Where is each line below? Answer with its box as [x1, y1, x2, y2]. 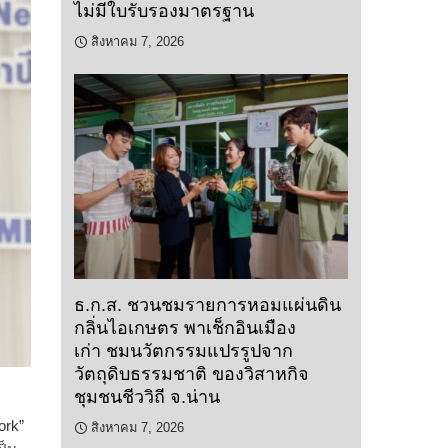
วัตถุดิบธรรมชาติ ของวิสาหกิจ [74, 364, 309, 385]
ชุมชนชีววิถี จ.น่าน [74, 387, 220, 408]
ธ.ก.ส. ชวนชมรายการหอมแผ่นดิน [74, 295, 341, 316]
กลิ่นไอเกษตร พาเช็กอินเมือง [74, 318, 296, 339]
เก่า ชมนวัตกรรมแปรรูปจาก [74, 341, 293, 362]
